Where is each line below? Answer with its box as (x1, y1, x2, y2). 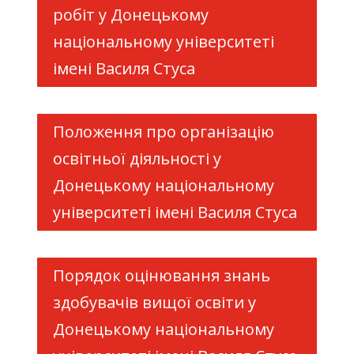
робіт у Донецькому (52, 4, 209, 25)
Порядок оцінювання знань (52, 265, 270, 286)
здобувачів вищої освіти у (52, 292, 256, 313)
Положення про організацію (52, 121, 274, 142)
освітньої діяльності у (52, 148, 221, 169)
